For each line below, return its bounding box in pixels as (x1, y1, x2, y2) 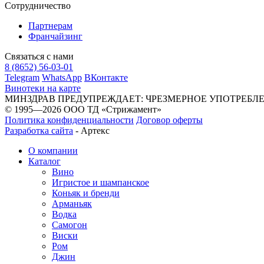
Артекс (81, 125, 110, 136)
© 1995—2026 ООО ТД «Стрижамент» (5, 104, 161, 114)
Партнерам (28, 20, 72, 31)
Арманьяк (52, 198, 92, 209)
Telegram (5, 72, 39, 82)
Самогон (52, 219, 87, 230)
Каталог (28, 156, 61, 166)
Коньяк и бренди (52, 187, 120, 198)
